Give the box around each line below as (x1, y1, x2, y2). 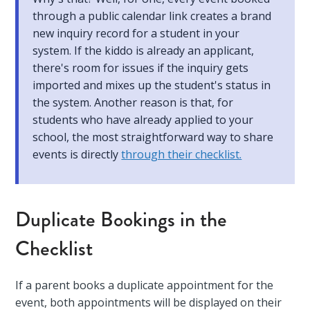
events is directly (33, 147, 122, 162)
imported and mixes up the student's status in (33, 77, 271, 93)
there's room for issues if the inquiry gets (33, 60, 249, 75)
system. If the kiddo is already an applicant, (33, 43, 255, 58)
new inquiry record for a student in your (33, 26, 240, 41)
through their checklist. (121, 147, 242, 162)
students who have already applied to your (33, 112, 254, 127)
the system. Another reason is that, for (33, 95, 234, 110)
